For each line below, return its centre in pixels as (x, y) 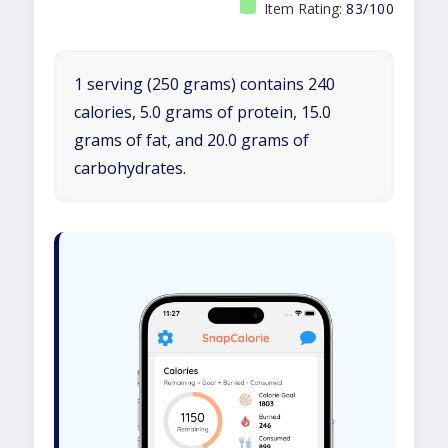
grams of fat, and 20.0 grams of (191, 140)
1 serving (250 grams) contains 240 (204, 84)
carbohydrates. (130, 168)
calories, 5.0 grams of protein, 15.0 (202, 112)
